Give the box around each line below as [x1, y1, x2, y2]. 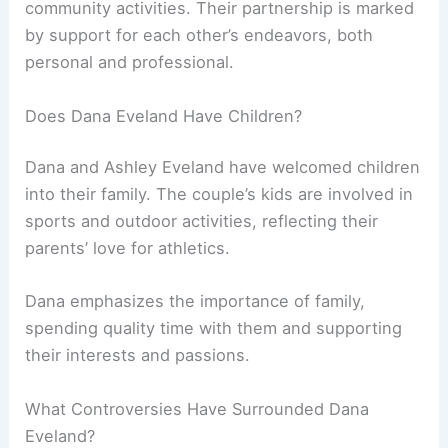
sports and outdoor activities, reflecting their [25, 211, 379, 232]
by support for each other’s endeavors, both [25, 25, 374, 46]
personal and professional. [25, 52, 235, 73]
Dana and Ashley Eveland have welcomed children [25, 157, 421, 178]
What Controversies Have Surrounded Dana [25, 398, 370, 419]
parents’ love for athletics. [25, 238, 231, 259]
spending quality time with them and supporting [25, 318, 403, 339]
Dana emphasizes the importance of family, [25, 291, 366, 312]
